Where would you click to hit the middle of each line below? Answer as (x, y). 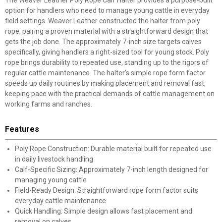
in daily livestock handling (54, 159)
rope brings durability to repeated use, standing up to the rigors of (107, 62)
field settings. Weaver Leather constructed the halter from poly (103, 21)
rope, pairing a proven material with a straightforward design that (107, 31)
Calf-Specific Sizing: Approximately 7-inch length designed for (111, 169)
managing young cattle (51, 180)
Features (22, 129)
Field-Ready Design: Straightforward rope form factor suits (107, 190)
